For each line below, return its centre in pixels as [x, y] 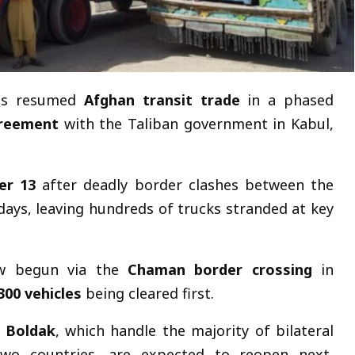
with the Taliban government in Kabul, [196, 123]
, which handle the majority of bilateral [195, 330]
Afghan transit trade [162, 99]
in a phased [287, 99]
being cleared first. [147, 293]
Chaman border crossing [219, 269]
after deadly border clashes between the [185, 184]
